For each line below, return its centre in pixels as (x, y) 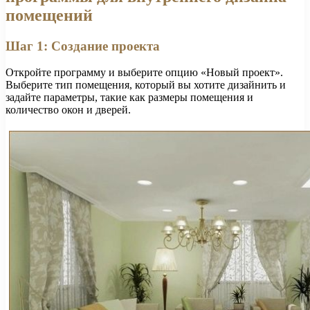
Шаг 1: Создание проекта (83, 46)
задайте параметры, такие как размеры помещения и (129, 98)
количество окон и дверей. (68, 110)
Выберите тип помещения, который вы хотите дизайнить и (146, 85)
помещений (49, 15)
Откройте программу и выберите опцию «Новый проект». (144, 73)
